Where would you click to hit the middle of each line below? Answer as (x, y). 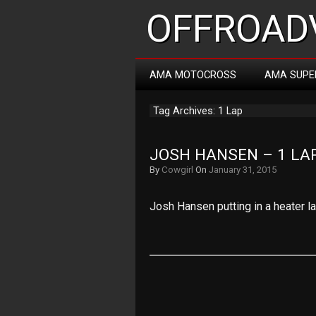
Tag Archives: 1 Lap (198, 111)
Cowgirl (177, 170)
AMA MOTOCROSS (193, 75)
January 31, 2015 (243, 170)
